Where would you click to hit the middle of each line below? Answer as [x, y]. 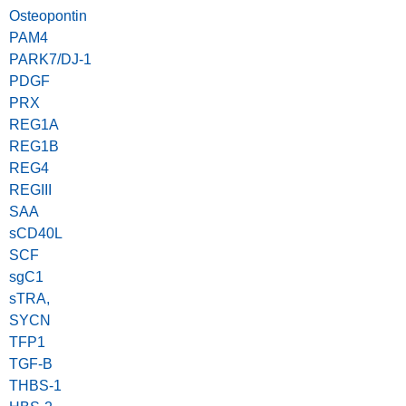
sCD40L [36, 234]
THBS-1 [35, 386]
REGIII [30, 190]
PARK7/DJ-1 [50, 60]
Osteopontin [48, 16]
